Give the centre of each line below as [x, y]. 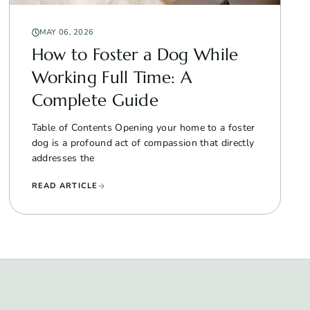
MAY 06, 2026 [66, 32]
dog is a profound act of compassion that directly [143, 143]
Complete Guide [95, 100]
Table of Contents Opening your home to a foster [143, 127]
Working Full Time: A [112, 77]
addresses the [63, 158]
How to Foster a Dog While [135, 54]
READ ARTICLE [65, 185]
